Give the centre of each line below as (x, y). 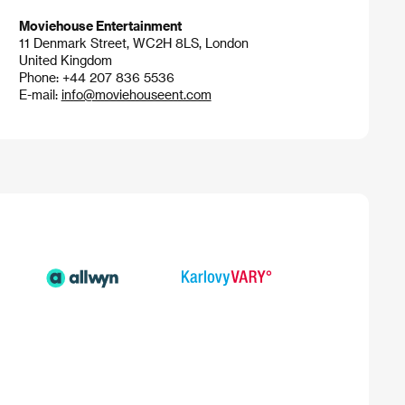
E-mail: (40, 95)
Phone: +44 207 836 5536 (96, 78)
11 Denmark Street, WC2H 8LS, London (133, 43)
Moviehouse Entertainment (100, 26)
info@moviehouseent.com (136, 95)
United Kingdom (65, 61)
